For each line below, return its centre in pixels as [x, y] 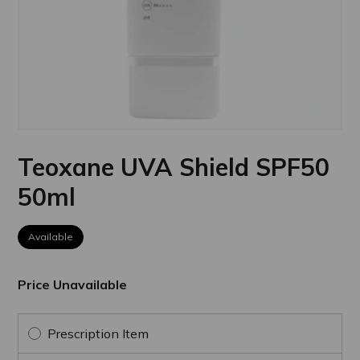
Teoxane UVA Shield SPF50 [174, 167]
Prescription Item [98, 333]
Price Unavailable [73, 284]
